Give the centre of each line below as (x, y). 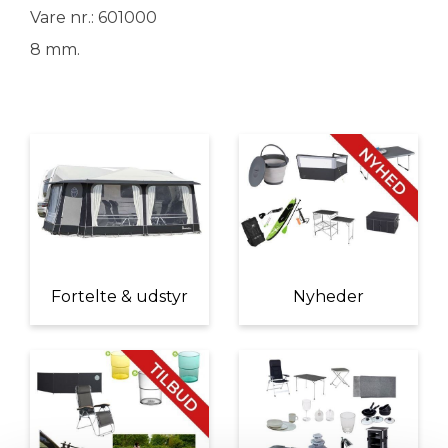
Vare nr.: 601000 (93, 17)
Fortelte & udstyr (119, 297)
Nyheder (328, 297)
